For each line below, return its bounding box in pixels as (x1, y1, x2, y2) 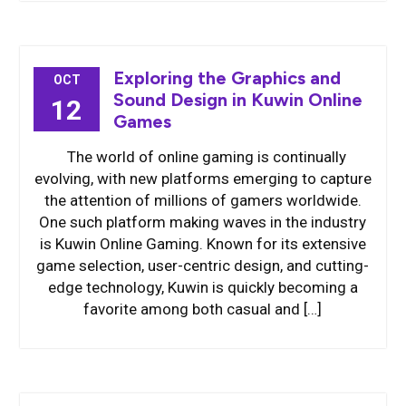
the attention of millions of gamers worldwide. (43, 191, 362, 209)
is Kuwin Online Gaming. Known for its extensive (39, 235, 366, 253)
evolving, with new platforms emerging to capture (34, 169, 372, 188)
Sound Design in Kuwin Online (112, 89, 362, 111)
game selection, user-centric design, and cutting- (36, 256, 370, 275)
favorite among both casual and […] (83, 300, 323, 318)
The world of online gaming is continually (59, 148, 346, 166)
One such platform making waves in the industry (39, 213, 367, 231)
